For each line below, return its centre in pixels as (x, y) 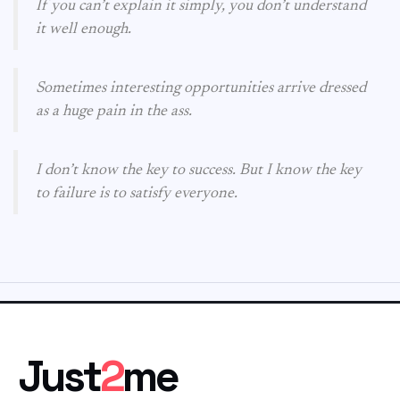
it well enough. (83, 29)
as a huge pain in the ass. (114, 112)
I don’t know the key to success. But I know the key (199, 171)
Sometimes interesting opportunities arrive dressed (201, 88)
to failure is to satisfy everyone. (137, 194)
